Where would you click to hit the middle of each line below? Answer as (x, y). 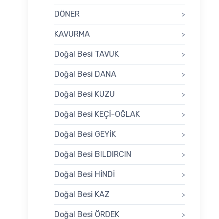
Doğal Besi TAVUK (87, 54)
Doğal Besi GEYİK (85, 134)
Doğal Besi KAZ (82, 195)
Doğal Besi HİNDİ (85, 175)
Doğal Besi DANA (85, 74)
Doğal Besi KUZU (85, 94)
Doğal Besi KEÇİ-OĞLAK (97, 114)
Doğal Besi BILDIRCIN (93, 154)
